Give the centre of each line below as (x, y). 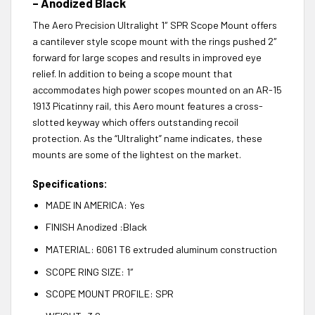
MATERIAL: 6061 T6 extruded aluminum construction (161, 250)
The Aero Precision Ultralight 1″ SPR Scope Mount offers (155, 25)
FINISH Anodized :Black (96, 227)
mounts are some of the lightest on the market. (137, 154)
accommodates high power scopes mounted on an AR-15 (157, 89)
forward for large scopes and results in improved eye (147, 57)
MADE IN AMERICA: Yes (95, 205)
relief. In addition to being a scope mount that (133, 73)
